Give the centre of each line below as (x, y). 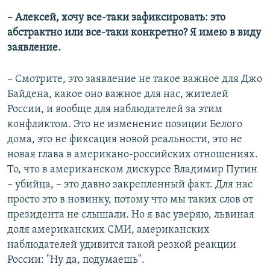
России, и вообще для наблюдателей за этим (115, 109)
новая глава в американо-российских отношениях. (133, 154)
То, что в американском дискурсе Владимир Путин (132, 169)
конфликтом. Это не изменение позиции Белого (125, 124)
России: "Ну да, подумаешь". (76, 260)
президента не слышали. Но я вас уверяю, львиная (131, 215)
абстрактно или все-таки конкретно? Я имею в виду (134, 33)
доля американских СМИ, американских (108, 230)
